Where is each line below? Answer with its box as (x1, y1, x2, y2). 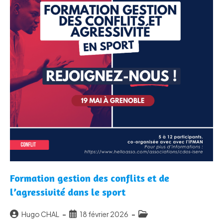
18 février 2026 (80, 210, 128, 219)
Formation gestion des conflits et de (10, 172, 169, 185)
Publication (69, 209, 106, 219)
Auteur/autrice (9, 209, 57, 219)
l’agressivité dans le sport (10, 186, 125, 199)
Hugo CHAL (21, 210, 59, 219)
